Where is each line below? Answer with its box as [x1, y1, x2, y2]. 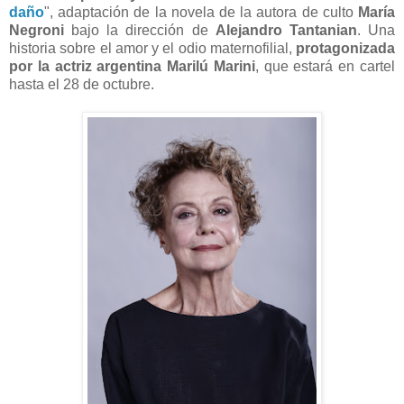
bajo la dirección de [64, 23, 216, 39]
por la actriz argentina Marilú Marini [9, 59, 255, 75]
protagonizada [296, 41, 395, 57]
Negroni [9, 23, 64, 39]
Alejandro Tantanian [215, 23, 357, 39]
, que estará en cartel [254, 59, 396, 75]
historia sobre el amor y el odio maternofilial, [9, 41, 296, 57]
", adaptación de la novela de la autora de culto [44, 5, 358, 21]
